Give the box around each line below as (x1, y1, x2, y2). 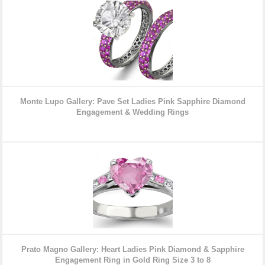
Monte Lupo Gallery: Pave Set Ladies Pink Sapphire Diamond (20, 97, 245, 106)
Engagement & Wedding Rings (76, 108, 189, 117)
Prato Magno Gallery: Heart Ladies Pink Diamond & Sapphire (21, 245, 244, 254)
